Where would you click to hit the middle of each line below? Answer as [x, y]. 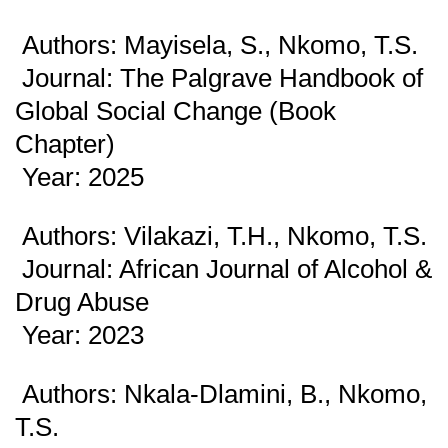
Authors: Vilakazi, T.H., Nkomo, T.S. [221, 236]
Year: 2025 [79, 177]
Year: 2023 [79, 335]
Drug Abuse [82, 302]
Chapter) [65, 144]
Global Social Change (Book [175, 111]
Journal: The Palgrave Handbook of [219, 78]
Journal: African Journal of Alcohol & [223, 269]
